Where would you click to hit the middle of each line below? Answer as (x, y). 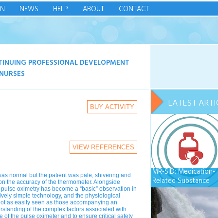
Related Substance (181, 181)
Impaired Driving (177, 191)
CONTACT (134, 9)
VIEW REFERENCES (103, 147)
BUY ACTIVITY (112, 107)
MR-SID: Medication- (184, 172)
